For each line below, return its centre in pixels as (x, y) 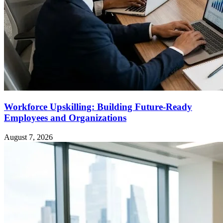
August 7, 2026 (28, 137)
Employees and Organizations (65, 118)
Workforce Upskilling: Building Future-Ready (98, 107)
